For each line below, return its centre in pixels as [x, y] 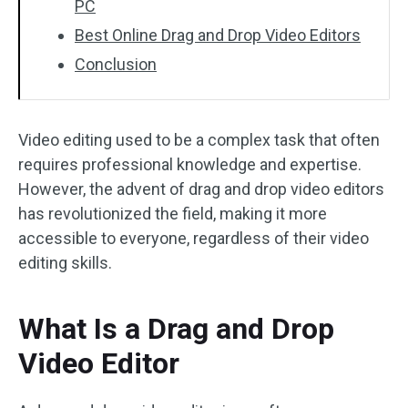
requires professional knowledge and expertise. [190, 164]
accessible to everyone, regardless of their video [194, 238]
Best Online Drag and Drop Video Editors [218, 35]
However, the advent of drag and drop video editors [201, 189]
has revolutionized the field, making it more [173, 214]
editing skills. [65, 263]
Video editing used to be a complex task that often [199, 140]
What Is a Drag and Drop [176, 329]
